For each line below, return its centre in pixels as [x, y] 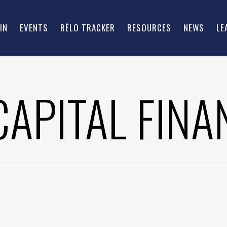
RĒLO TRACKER [88, 28]
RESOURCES [149, 28]
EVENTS [34, 28]
